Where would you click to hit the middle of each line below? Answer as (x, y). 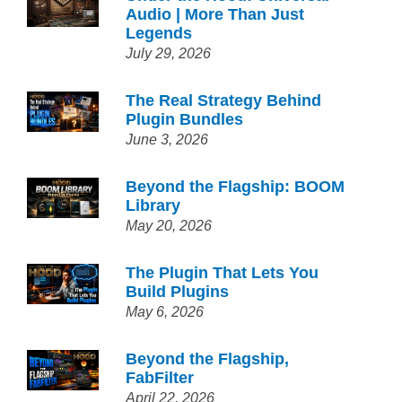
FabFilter (160, 378)
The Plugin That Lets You (223, 273)
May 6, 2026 (165, 312)
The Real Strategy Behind (224, 100)
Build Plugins (178, 292)
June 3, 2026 (167, 140)
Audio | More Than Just (215, 14)
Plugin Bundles (185, 119)
